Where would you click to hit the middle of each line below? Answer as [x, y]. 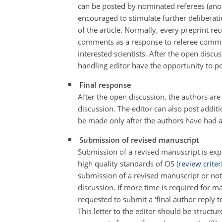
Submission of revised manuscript [139, 140]
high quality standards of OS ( [128, 164]
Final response [106, 85]
